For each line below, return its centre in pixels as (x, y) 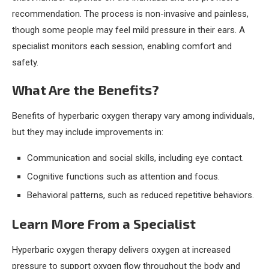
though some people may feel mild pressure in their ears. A (128, 30)
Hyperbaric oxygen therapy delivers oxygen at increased (121, 249)
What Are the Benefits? (86, 89)
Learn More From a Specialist (104, 223)
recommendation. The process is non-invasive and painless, (130, 14)
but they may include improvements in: (88, 132)
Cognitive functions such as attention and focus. (123, 176)
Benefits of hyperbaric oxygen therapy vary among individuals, (133, 116)
